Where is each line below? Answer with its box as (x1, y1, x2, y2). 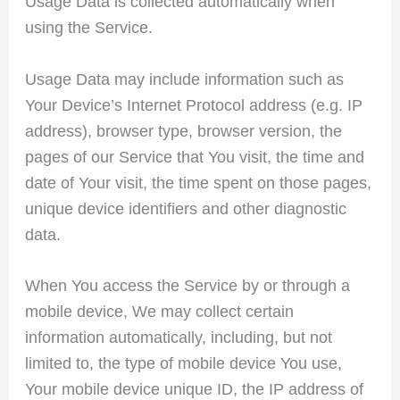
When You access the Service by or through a (24, 277, 350, 296)
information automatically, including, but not (24, 329, 332, 347)
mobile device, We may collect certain (24, 303, 294, 321)
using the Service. (24, 18, 153, 37)
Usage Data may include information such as (24, 70, 344, 88)
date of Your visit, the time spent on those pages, (24, 173, 371, 192)
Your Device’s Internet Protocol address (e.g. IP (24, 96, 362, 114)
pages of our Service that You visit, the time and (24, 147, 364, 166)
